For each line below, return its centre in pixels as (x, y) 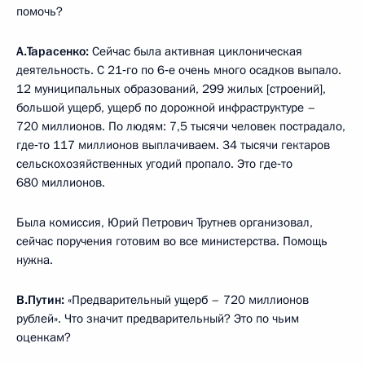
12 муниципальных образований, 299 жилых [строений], (171, 89)
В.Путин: (42, 300)
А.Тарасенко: (54, 51)
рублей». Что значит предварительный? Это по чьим (158, 319)
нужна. (35, 260)
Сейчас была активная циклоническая (197, 51)
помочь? (40, 11)
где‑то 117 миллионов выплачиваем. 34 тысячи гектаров (173, 145)
